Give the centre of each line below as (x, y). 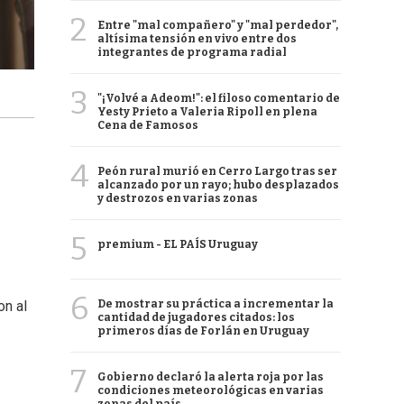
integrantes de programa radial (192, 52)
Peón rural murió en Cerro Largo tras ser (217, 171)
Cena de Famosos (148, 125)
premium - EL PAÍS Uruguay (178, 244)
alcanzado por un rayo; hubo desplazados (218, 185)
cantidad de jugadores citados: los (196, 317)
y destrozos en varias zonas (178, 198)
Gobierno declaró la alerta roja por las (211, 377)
